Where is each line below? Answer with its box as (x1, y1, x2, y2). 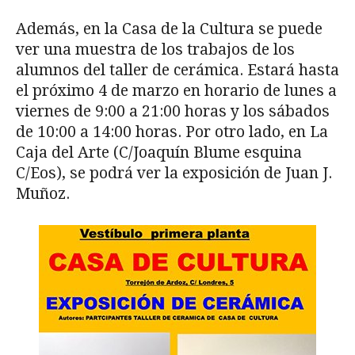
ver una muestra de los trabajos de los (16, 40, 295, 59)
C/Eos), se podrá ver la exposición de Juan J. (16, 163, 332, 182)
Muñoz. (16, 184, 74, 203)
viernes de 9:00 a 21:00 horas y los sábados (16, 101, 330, 120)
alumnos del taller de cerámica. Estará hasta (16, 60, 339, 79)
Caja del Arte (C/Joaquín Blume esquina (16, 143, 302, 162)
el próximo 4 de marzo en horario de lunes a (16, 81, 337, 100)
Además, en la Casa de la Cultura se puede (16, 19, 323, 38)
